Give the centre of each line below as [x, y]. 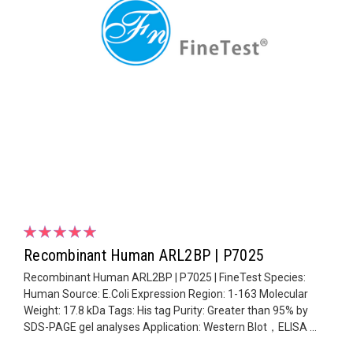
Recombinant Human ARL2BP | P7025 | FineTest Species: [165, 277]
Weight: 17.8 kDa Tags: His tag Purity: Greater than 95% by [166, 310]
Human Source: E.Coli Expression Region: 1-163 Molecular [166, 294]
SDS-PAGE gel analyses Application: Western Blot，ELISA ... [170, 327]
